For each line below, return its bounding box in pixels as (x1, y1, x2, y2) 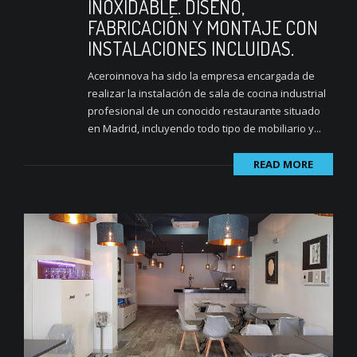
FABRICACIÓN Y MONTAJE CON (88, 15, 318, 41)
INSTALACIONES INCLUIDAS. (88, 36, 294, 61)
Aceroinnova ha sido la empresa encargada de (88, 69, 315, 84)
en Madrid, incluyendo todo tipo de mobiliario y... (88, 121, 321, 136)
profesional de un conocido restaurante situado (88, 104, 320, 119)
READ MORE (253, 157, 313, 172)
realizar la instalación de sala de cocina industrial (88, 86, 326, 101)
